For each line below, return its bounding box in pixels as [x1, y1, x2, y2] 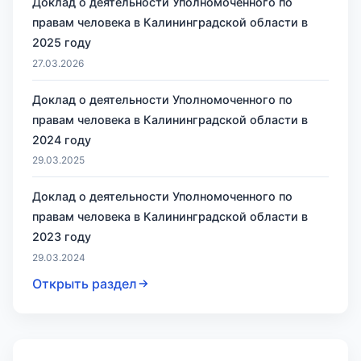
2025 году [32, 35, 91, 50]
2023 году [32, 230, 91, 244]
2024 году [32, 132, 91, 147]
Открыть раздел [32, 275, 137, 292]
